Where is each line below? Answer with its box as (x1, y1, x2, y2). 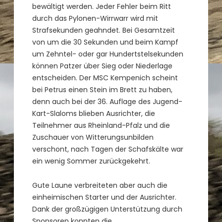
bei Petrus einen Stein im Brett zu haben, (32, 84, 173, 95)
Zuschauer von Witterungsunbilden (32, 132, 154, 142)
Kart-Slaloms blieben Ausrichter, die (32, 108, 156, 118)
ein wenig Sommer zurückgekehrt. (32, 156, 151, 166)
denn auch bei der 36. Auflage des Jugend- (32, 96, 183, 107)
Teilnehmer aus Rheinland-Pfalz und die (32, 120, 170, 130)
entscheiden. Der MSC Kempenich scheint (32, 72, 178, 83)
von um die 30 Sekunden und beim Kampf (32, 37, 179, 47)
